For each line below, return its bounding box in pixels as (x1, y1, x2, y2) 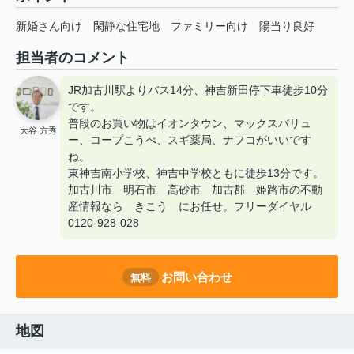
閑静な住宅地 (93, 20, 160, 33)
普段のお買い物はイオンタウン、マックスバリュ (68, 117, 311, 130)
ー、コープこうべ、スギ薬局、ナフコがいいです (68, 134, 311, 147)
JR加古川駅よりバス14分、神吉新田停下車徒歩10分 (68, 84, 328, 97)
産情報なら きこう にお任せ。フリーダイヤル (68, 200, 311, 213)
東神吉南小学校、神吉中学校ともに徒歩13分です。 (68, 167, 324, 180)
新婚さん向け (16, 20, 82, 33)
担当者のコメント (16, 50, 130, 66)
